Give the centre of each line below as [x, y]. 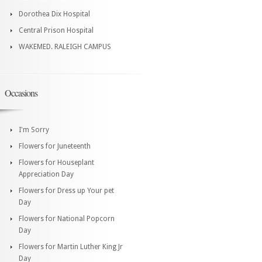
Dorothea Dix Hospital [54, 14]
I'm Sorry [34, 130]
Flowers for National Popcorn [67, 218]
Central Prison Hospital [56, 30]
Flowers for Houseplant [56, 162]
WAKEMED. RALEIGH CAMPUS [65, 46]
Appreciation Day [46, 174]
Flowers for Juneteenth [55, 146]
